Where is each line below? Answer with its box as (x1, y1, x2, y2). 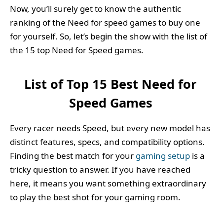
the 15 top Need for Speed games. (10, 44, 144, 56)
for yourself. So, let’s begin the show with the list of (10, 31, 207, 42)
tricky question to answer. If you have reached (10, 163, 190, 175)
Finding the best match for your (10, 149, 136, 161)
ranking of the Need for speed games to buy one (10, 17, 200, 29)
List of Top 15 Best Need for (24, 75, 197, 92)
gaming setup (136, 149, 190, 161)
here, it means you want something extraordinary (10, 177, 206, 189)
